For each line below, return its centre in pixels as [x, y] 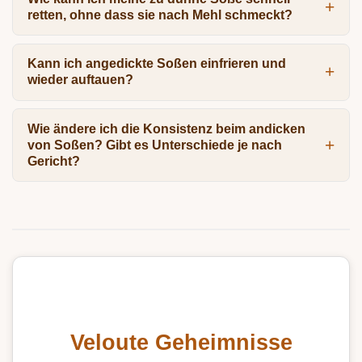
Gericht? [53, 161]
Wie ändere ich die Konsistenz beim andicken [166, 128]
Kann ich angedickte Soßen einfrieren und [156, 64]
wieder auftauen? [80, 80]
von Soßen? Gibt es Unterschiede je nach [154, 145]
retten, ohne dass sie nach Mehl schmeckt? [160, 15]
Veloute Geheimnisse [181, 342]
